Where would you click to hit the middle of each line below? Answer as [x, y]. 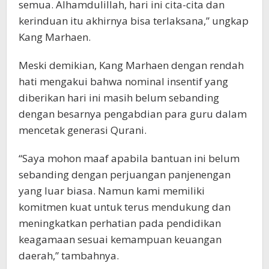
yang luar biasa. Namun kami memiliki [112, 190]
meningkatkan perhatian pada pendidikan [120, 223]
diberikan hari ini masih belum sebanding [119, 97]
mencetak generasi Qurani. [83, 130]
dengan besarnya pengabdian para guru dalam [133, 113]
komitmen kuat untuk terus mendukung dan [125, 207]
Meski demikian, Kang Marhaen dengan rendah [131, 65]
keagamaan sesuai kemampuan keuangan [120, 239]
